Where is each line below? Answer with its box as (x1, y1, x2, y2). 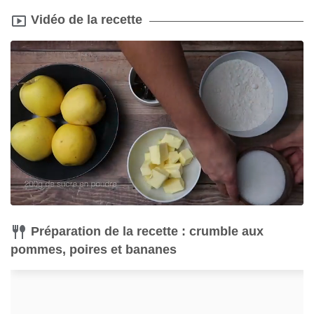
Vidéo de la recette (31, 13, 142, 27)
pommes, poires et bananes (11, 243, 177, 257)
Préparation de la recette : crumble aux (31, 224, 264, 238)
